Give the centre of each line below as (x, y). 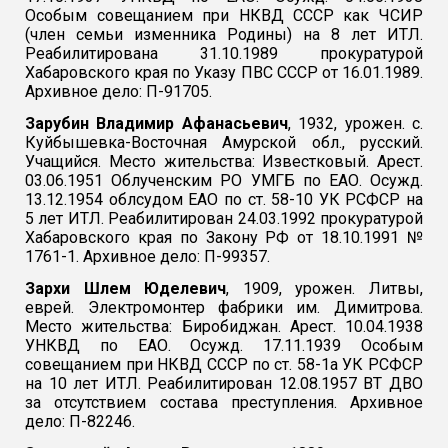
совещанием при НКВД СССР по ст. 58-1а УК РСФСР (224, 365)
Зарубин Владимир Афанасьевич (156, 123)
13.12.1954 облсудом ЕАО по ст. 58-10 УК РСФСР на (224, 199)
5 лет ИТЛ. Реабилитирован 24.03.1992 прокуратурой (224, 218)
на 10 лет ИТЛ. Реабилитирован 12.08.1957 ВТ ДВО (224, 384)
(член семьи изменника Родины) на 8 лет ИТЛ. (224, 34)
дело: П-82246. (80, 422)
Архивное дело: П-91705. (119, 91)
